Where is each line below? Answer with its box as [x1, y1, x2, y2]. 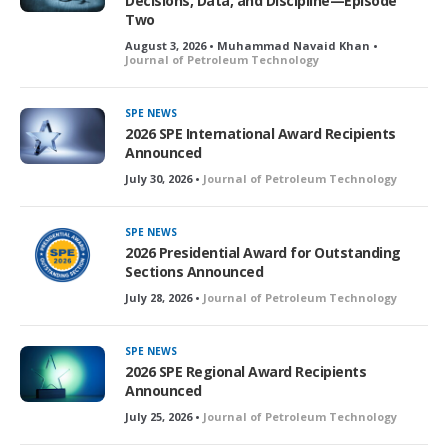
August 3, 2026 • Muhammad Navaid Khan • [125, 37, 378, 53]
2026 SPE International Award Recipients [125, 123, 396, 143]
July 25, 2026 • [125, 408, 203, 424]
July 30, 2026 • [125, 170, 203, 186]
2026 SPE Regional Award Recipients [125, 361, 366, 381]
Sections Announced [125, 261, 263, 281]
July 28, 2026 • [125, 289, 203, 305]
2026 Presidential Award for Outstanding [125, 242, 401, 262]
